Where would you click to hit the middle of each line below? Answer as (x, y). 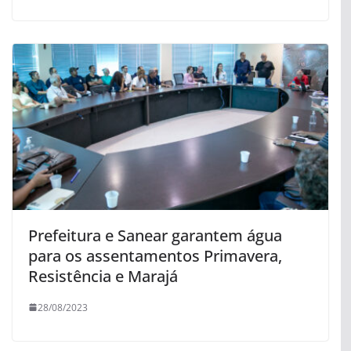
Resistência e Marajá (103, 276)
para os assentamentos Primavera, (155, 255)
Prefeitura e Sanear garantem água (155, 235)
